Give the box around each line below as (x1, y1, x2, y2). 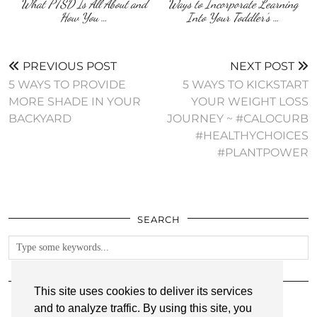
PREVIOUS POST (20, 59, 117, 74)
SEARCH (137, 214, 180, 226)
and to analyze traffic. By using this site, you (34, 302, 252, 315)
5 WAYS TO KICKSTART (183, 78, 309, 92)
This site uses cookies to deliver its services (34, 285, 253, 298)
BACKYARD (8, 112, 71, 126)
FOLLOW (135, 277, 182, 289)
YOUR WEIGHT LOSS (191, 95, 309, 109)
